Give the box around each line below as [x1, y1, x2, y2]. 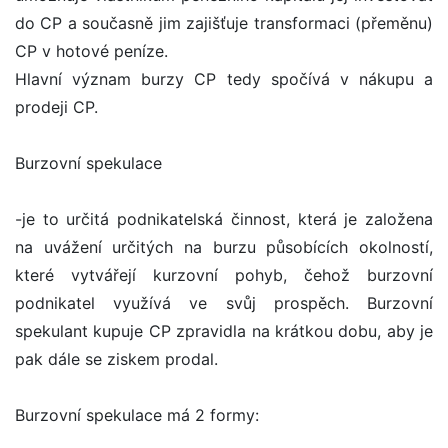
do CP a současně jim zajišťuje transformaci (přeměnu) [15, 13, 433, 34]
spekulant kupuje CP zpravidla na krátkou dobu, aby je [15, 321, 433, 342]
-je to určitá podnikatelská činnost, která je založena [15, 209, 433, 230]
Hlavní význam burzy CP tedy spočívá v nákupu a [15, 69, 433, 90]
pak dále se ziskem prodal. [15, 349, 218, 370]
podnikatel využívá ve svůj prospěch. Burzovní [15, 293, 433, 314]
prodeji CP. [15, 97, 98, 118]
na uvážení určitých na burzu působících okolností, [15, 237, 433, 258]
